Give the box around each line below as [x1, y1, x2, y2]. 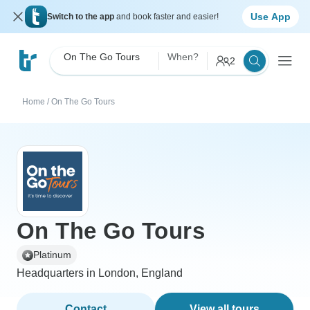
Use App [250, 10, 291, 22]
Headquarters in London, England [17, 267, 183, 279]
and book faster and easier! [116, 12, 219, 21]
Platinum [33, 249, 71, 260]
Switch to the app [47, 12, 116, 21]
